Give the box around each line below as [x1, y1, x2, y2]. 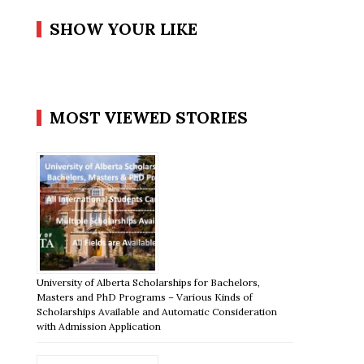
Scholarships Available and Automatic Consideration [37, 305, 278, 318]
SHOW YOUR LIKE [50, 18, 198, 39]
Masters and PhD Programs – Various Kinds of [37, 290, 253, 303]
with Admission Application [37, 319, 162, 332]
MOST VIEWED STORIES [50, 106, 249, 128]
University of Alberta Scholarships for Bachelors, [37, 275, 261, 288]
